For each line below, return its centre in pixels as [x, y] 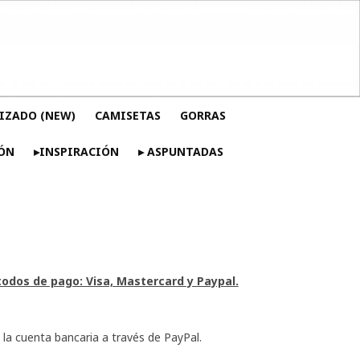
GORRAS [202, 115]
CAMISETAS [127, 115]
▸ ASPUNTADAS [180, 151]
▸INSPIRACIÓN [76, 151]
